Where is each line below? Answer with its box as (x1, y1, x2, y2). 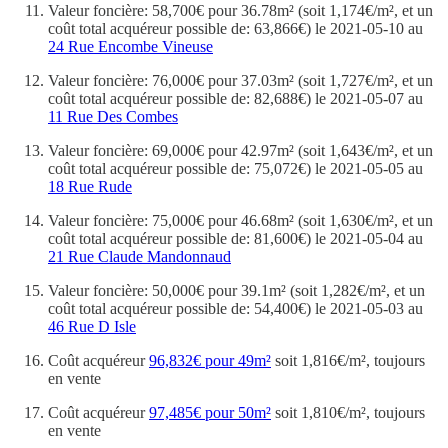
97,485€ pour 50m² (149, 404, 271, 422)
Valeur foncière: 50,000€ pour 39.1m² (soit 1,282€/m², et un (48, 282, 425, 300)
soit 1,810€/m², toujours (271, 404, 425, 422)
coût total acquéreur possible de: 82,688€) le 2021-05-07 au (48, 90, 423, 108)
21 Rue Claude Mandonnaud (48, 248, 231, 266)
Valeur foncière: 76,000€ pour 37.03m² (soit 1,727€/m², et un (48, 72, 433, 90)
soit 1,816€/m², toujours (271, 352, 425, 370)
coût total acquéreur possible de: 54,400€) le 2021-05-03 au (48, 300, 423, 318)
